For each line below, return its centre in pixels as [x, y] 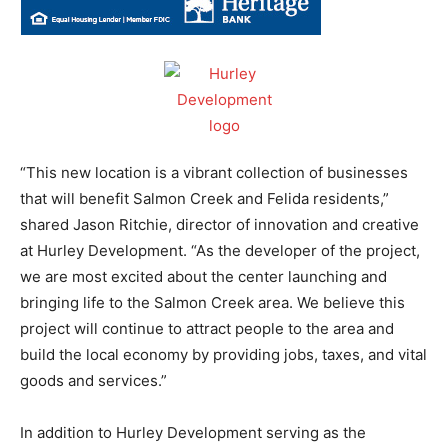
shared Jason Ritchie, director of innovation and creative [219, 224]
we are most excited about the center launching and [203, 276]
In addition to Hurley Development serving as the [193, 432]
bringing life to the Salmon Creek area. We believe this [212, 302]
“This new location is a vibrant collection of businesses [214, 172]
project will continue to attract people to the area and [207, 328]
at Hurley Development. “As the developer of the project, [220, 250]
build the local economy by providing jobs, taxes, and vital [223, 354]
